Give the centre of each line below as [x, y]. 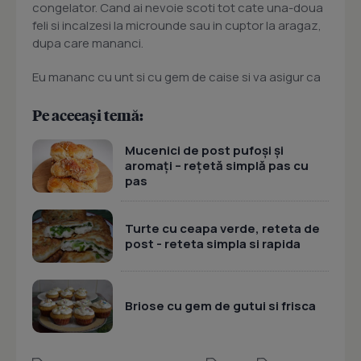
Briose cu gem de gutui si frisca [220, 306]
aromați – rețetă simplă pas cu [217, 166]
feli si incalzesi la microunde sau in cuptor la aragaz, [177, 26]
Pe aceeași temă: [88, 115]
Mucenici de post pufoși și [204, 151]
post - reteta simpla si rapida [213, 243]
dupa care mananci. [88, 44]
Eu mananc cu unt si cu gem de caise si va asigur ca [176, 77]
